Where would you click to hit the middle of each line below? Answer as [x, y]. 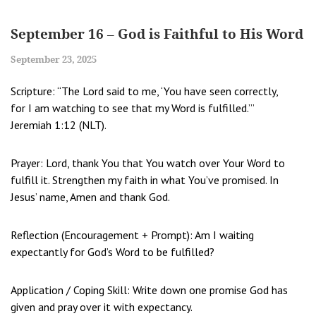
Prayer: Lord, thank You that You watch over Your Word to [148, 163]
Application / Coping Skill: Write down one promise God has [149, 290]
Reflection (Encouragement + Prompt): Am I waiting [132, 235]
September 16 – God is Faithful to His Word [157, 34]
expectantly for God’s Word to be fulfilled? [113, 251]
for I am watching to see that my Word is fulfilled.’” [132, 108]
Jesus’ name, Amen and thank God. [90, 196]
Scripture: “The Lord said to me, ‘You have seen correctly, [144, 91]
